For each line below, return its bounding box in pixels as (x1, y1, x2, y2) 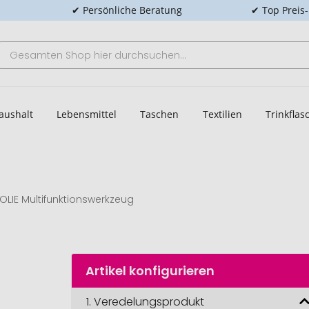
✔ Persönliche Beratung (71, 3, 182, 17)
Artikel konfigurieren (86, 262, 215, 279)
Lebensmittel (56, 107, 117, 121)
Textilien (202, 107, 242, 121)
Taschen (140, 107, 179, 121)
